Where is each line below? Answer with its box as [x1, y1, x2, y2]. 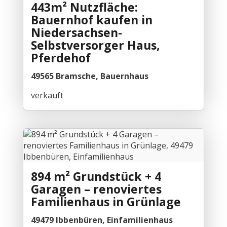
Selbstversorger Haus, [30, 36, 160, 53]
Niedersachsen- [30, 24, 122, 41]
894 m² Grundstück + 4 [30, 168, 161, 184]
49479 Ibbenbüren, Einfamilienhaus [30, 214, 173, 225]
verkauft [30, 89, 63, 101]
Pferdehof [30, 49, 91, 66]
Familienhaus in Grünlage [30, 193, 181, 210]
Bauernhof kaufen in [30, 11, 153, 28]
